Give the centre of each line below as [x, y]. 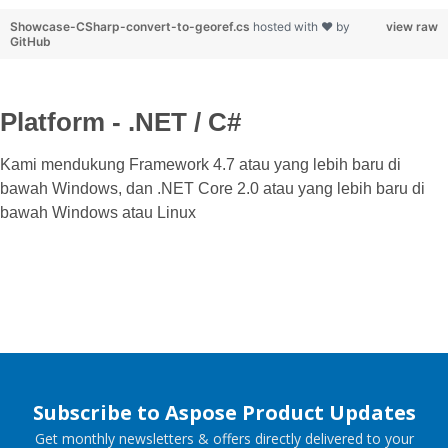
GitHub [30, 41]
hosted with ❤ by [301, 26]
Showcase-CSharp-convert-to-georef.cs [131, 26]
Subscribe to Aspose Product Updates [224, 412]
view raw [412, 26]
